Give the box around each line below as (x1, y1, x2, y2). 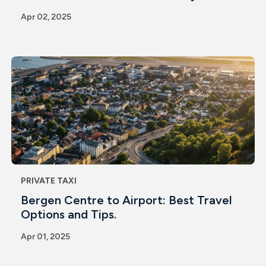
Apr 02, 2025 (20, 11, 71, 22)
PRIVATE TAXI (20, 175, 77, 186)
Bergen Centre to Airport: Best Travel (20, 192, 232, 207)
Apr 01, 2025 (20, 231, 70, 242)
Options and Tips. (20, 207, 116, 221)
